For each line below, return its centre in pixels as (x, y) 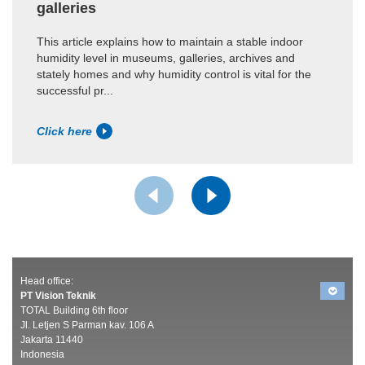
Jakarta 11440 (52, 339)
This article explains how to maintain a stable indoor (170, 41)
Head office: (47, 281)
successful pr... (75, 90)
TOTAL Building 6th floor (74, 310)
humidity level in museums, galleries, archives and (166, 57)
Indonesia (42, 354)
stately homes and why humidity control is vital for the (174, 74)
